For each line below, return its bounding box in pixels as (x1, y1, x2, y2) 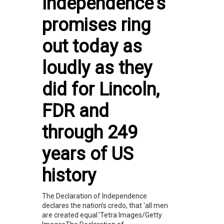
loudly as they (42, 57, 152, 78)
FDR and (42, 100, 109, 121)
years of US (42, 143, 133, 164)
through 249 (42, 122, 137, 143)
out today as (42, 36, 142, 57)
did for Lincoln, (42, 79, 159, 100)
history (42, 165, 96, 186)
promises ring (42, 14, 150, 35)
